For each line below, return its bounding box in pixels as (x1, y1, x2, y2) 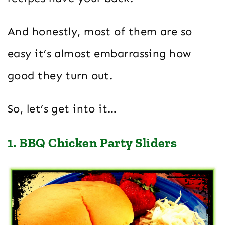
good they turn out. (8, 68, 113, 82)
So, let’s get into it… (8, 101, 117, 116)
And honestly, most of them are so (8, 24, 192, 38)
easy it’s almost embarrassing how (8, 46, 191, 60)
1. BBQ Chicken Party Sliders (8, 134, 177, 151)
